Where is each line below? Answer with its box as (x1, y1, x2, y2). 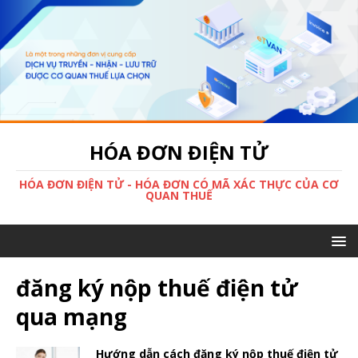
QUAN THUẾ (145, 188, 213, 204)
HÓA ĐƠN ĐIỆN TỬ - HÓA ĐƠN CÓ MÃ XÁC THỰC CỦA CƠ (19, 177, 339, 193)
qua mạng (16, 301, 127, 332)
